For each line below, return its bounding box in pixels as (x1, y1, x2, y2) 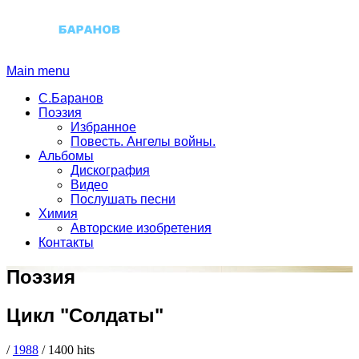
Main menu (6, 63, 70, 78)
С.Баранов (38, 91, 103, 105)
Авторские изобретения (71, 220, 212, 235)
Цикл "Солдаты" (6, 304, 163, 326)
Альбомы (38, 148, 94, 163)
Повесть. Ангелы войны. (71, 134, 216, 148)
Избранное (71, 119, 136, 134)
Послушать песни (71, 192, 175, 206)
